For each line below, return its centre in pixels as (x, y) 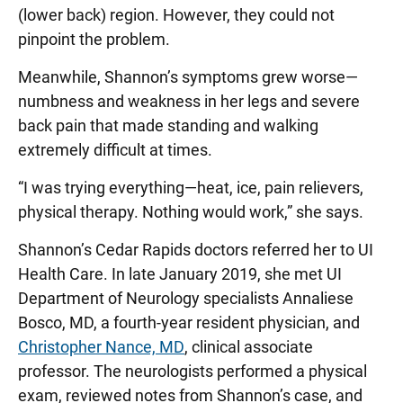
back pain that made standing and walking (168, 125)
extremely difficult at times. (115, 150)
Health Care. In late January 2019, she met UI (180, 274)
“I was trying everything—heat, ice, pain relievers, (191, 188)
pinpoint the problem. (96, 39)
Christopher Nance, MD (101, 347)
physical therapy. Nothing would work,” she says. (191, 212)
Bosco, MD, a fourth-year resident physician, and (189, 322)
